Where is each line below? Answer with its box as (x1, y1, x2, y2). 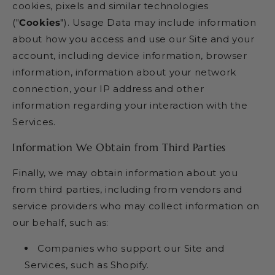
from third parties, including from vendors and (12, 183, 242, 195)
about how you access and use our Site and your (12, 33, 255, 45)
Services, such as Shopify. (25, 258, 149, 271)
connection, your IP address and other (12, 82, 204, 95)
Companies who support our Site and (37, 242, 225, 254)
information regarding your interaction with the (12, 99, 248, 111)
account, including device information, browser (12, 49, 247, 61)
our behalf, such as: (12, 216, 109, 228)
